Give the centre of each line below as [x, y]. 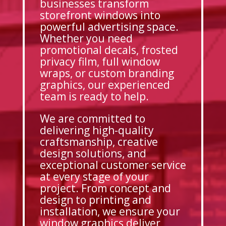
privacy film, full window [100, 62]
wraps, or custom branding [107, 73]
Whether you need [86, 39]
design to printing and [95, 200]
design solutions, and [93, 154]
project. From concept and [105, 188]
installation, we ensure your [110, 212]
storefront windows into [100, 15]
